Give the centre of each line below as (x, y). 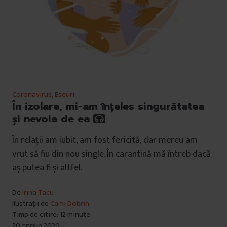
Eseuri (65, 95)
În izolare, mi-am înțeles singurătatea (108, 107)
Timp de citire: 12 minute (51, 215)
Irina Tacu (38, 193)
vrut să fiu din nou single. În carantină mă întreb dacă (111, 154)
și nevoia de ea (53, 119)
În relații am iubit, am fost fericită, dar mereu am (105, 141)
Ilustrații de (31, 204)
